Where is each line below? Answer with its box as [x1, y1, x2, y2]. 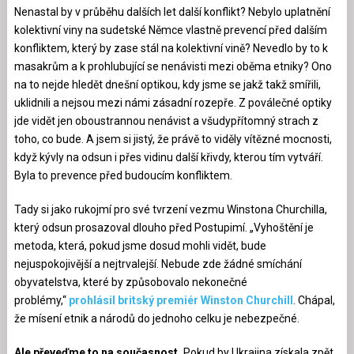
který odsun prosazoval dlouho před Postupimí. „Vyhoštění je [13, 220, 314, 234]
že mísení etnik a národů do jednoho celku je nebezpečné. [13, 311, 299, 325]
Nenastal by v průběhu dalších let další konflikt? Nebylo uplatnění [13, 5, 330, 18]
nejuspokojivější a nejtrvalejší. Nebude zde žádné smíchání [13, 257, 302, 270]
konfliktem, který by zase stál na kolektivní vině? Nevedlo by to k [13, 41, 328, 55]
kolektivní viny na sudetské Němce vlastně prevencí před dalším [13, 23, 327, 36]
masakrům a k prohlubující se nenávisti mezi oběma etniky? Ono [13, 59, 332, 73]
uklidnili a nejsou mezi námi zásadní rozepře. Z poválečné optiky [13, 96, 332, 109]
